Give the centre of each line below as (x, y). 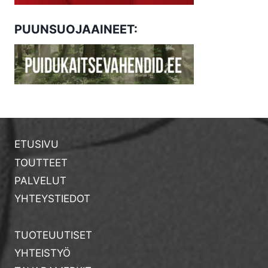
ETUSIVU (36, 144)
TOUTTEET (41, 162)
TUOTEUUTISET (53, 235)
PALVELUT (40, 180)
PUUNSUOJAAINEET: (76, 29)
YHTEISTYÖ (42, 253)
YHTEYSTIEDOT (52, 199)
